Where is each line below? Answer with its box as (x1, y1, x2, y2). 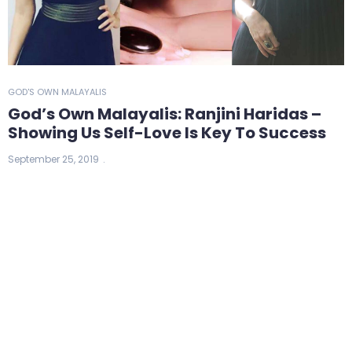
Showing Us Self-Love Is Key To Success (8, 121, 326, 144)
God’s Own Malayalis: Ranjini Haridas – (8, 102, 321, 125)
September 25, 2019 (8, 152, 99, 166)
